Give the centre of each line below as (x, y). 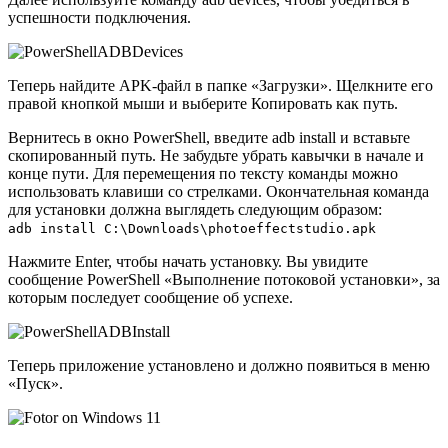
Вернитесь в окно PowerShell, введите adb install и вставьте (209, 137)
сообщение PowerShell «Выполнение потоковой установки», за (224, 279)
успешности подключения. (99, 17)
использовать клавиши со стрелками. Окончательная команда (218, 191)
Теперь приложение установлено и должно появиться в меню (219, 365)
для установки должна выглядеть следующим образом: (195, 209)
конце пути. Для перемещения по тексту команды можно (203, 173)
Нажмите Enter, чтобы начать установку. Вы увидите (188, 261)
